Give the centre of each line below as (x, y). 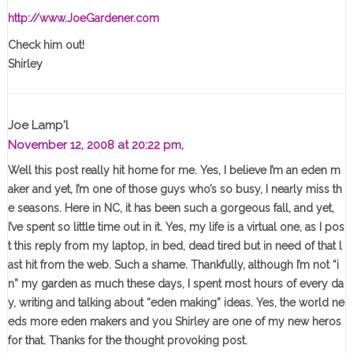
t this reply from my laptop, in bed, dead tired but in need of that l (175, 246)
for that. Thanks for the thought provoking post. (127, 341)
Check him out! (46, 45)
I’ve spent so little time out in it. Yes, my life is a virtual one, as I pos (176, 227)
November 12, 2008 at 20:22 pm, (95, 145)
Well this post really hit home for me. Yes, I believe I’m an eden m (174, 171)
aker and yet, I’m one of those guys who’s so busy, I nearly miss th (175, 190)
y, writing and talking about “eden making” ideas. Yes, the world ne (176, 303)
